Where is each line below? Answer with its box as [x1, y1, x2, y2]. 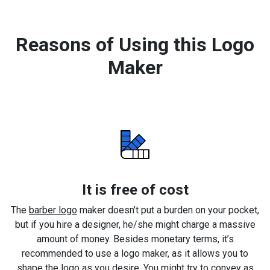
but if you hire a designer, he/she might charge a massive [14, 218, 256, 230]
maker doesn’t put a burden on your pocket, [77, 204, 259, 216]
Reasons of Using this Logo [16, 33, 254, 56]
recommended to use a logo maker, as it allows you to [22, 247, 248, 259]
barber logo [29, 204, 77, 216]
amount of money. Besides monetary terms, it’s [36, 233, 234, 245]
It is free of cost [81, 181, 189, 198]
